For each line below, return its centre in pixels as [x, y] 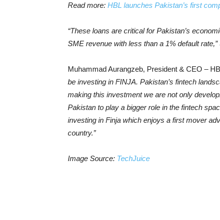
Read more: [88, 5]
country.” [82, 133]
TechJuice [133, 158]
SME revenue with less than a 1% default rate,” [143, 43]
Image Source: [92, 158]
